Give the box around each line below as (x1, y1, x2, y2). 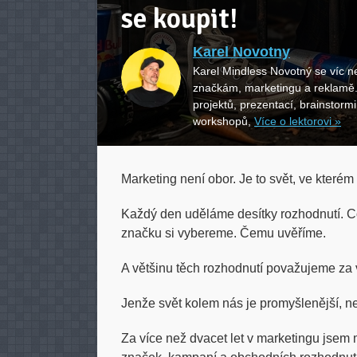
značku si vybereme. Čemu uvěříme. (121, 226, 326, 240)
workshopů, (193, 115, 254, 127)
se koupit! (121, 2, 237, 36)
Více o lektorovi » (254, 115, 341, 127)
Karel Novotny (193, 44, 290, 60)
